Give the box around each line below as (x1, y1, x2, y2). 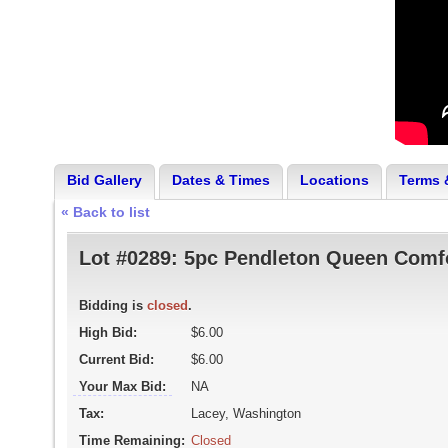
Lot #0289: (78, 247, 184, 269)
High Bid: (78, 325, 137, 340)
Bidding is (78, 298, 147, 313)
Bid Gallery (66, 172, 142, 188)
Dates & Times (171, 172, 270, 188)
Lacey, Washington (190, 406, 301, 421)
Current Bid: (78, 352, 154, 367)
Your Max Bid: (78, 379, 166, 394)
